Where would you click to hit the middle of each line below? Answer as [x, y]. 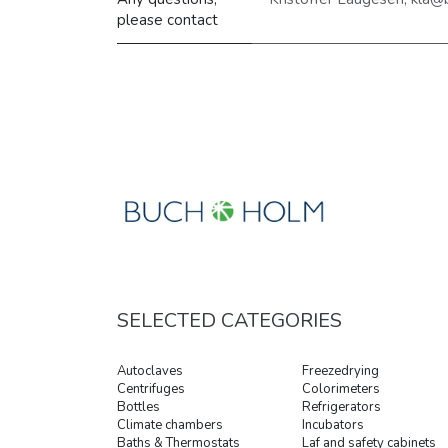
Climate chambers [170, 425]
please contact [167, 20]
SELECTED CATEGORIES [229, 321]
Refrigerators [341, 407]
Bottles [138, 407]
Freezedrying [340, 371]
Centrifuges [151, 389]
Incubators [333, 425]
